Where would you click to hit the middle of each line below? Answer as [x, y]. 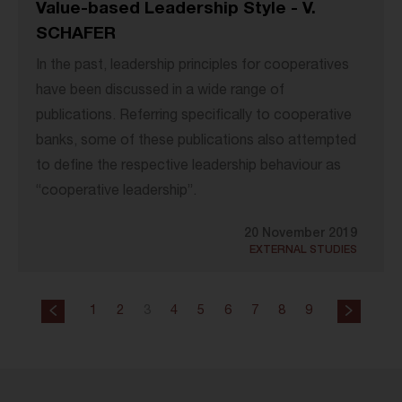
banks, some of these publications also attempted [196, 142]
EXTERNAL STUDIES [303, 251]
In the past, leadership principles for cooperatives [192, 67]
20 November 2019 [301, 235]
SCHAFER [76, 35]
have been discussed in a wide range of [160, 92]
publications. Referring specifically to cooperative [194, 117]
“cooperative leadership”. [116, 192]
